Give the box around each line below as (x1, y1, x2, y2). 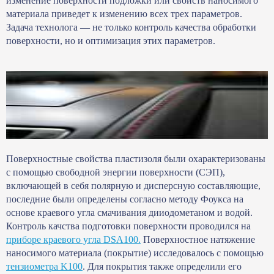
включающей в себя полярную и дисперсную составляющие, (6, 180, 261, 191)
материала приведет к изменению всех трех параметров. (6, 9, 242, 20)
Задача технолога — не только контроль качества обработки (6, 22, 256, 33)
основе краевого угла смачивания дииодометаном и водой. (6, 207, 253, 218)
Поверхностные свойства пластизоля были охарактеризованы (6, 154, 265, 165)
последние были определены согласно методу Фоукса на (6, 194, 243, 205)
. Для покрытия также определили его (83, 261, 242, 272)
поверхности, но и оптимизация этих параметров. (6, 35, 215, 46)
